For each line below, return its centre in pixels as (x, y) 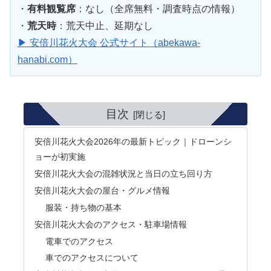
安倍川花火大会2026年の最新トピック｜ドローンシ (133, 142)
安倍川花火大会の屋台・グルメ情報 (103, 190)
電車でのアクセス (79, 241)
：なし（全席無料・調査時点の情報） (158, 9)
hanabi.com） (47, 60)
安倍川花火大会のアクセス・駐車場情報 (111, 224)
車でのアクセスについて (92, 258)
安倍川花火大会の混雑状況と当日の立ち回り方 (124, 174)
